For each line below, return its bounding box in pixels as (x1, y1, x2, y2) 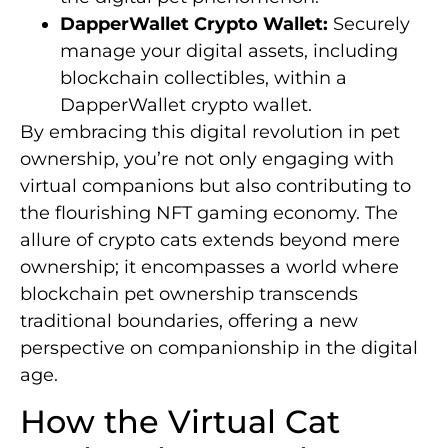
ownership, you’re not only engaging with (20, 147, 394, 170)
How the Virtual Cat (20, 402, 340, 442)
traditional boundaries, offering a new (20, 309, 358, 332)
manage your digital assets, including (60, 39, 398, 62)
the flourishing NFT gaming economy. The (20, 201, 398, 224)
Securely (328, 12, 410, 35)
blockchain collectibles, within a (60, 66, 347, 89)
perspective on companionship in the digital (20, 336, 418, 359)
